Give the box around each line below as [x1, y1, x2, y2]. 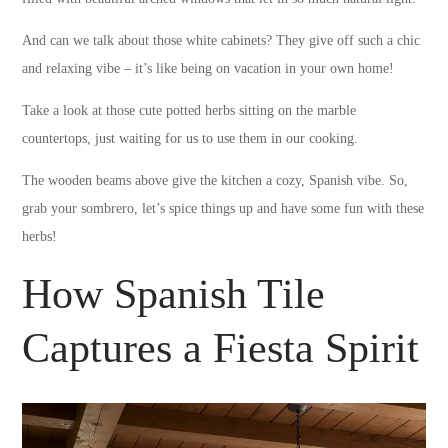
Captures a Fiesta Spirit [22, 325, 420, 372]
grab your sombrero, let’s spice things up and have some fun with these [22, 201, 425, 217]
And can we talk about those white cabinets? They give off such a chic [22, 33, 421, 49]
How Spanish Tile [22, 271, 326, 318]
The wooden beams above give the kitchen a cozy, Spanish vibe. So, [22, 173, 409, 189]
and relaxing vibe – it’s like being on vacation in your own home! [22, 61, 395, 77]
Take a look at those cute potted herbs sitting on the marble [22, 103, 357, 119]
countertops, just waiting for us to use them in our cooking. [22, 131, 359, 147]
